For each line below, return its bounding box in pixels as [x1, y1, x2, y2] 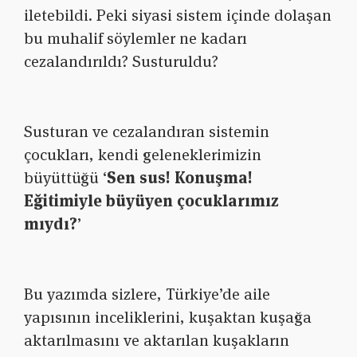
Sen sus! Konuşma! [107, 167, 253, 189]
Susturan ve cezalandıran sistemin [24, 121, 269, 143]
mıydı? [24, 214, 77, 235]
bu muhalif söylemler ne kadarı [24, 28, 247, 49]
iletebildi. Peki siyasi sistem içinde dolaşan [24, 5, 331, 26]
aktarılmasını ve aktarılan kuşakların [24, 330, 289, 351]
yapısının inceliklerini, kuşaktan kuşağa [24, 307, 312, 328]
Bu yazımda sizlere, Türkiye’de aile [24, 284, 270, 305]
